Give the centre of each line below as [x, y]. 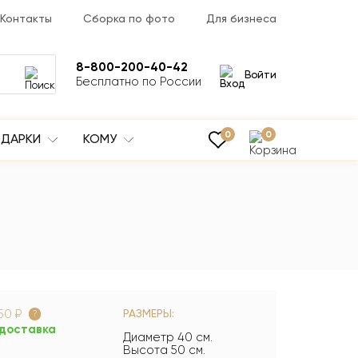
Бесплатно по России [139, 82]
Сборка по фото [129, 18]
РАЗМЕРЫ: [149, 314]
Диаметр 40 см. [168, 338]
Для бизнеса [241, 18]
